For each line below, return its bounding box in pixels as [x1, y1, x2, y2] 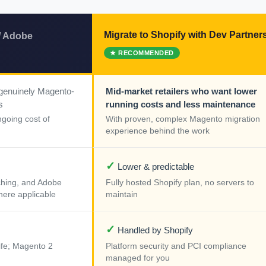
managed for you [106, 254, 170, 263]
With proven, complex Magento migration [106, 115, 260, 124]
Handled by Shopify [115, 225, 193, 236]
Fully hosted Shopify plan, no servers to [106, 178, 254, 188]
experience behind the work [106, 126, 210, 136]
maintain [106, 190, 138, 199]
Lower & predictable [115, 161, 194, 172]
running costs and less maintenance [106, 99, 255, 110]
